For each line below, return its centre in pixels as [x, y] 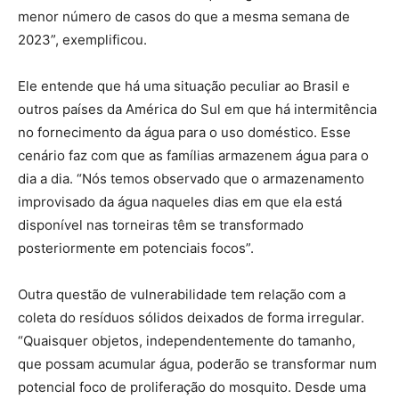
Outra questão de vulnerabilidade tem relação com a [182, 294]
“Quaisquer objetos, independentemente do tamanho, [187, 340]
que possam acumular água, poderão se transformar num [197, 363]
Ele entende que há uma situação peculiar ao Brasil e [184, 85]
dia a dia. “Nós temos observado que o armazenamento [191, 178]
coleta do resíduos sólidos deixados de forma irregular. [191, 317]
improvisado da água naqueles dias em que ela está [180, 201]
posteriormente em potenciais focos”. [136, 248]
